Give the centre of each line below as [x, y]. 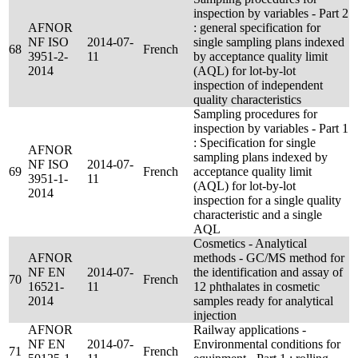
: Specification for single [255, 143]
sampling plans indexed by [261, 157]
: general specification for [257, 28]
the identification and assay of [268, 272]
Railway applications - [250, 330]
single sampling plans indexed [269, 42]
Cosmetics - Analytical [250, 243]
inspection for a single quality [267, 200]
